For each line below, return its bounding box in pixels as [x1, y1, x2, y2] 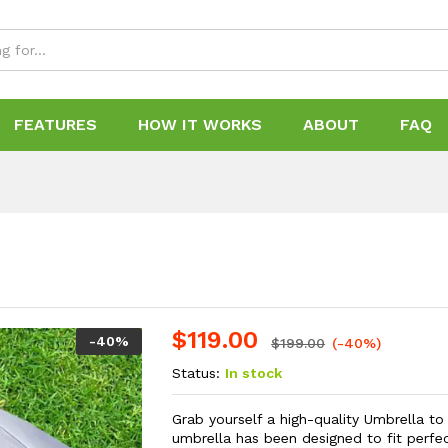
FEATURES [14, 115, 97, 134]
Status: [172, 365, 221, 381]
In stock [225, 365, 283, 381]
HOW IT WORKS [138, 115, 262, 134]
